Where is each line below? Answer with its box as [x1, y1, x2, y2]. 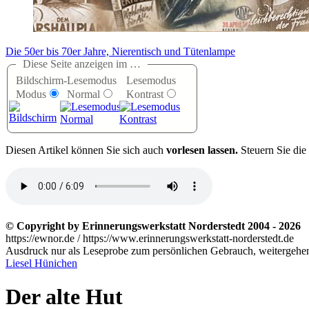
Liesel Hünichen [6, 257, 77, 270]
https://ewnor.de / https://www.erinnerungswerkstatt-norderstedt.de [6, 232, 294, 245]
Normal [67, 88, 100, 101]
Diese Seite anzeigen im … [17, 58, 146, 70]
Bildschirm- [16, 74, 67, 87]
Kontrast [126, 88, 164, 101]
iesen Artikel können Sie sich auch [14, 144, 166, 157]
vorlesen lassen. [166, 144, 238, 157]
